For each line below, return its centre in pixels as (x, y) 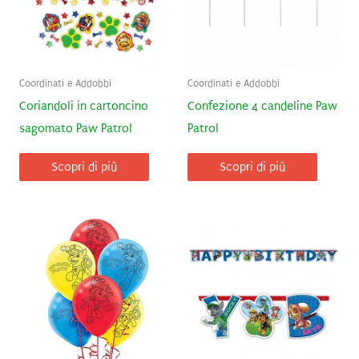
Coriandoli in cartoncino (83, 107)
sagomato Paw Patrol (75, 129)
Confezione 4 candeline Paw (262, 107)
